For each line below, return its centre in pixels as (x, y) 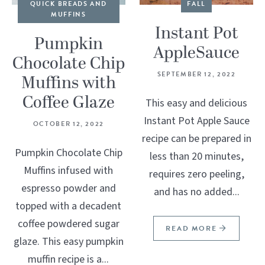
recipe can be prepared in (196, 138)
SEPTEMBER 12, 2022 (196, 74)
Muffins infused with (69, 170)
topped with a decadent (69, 206)
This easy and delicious (197, 103)
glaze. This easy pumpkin (68, 241)
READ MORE (193, 228)
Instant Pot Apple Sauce (196, 121)
